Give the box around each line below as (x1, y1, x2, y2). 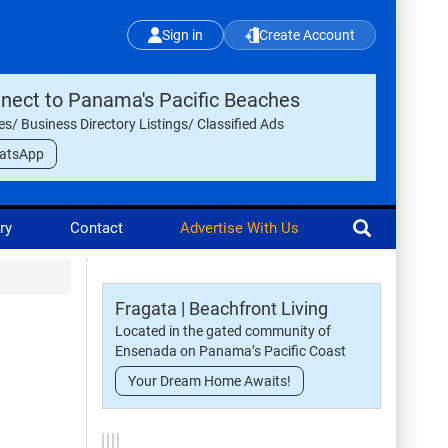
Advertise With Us (179, 219, 299, 237)
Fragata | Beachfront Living (115, 298, 328, 319)
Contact (69, 219, 123, 237)
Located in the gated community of (115, 323, 331, 339)
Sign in (162, 27, 203, 43)
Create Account (259, 27, 355, 43)
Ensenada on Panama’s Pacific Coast (115, 343, 346, 359)
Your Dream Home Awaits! (128, 373, 291, 389)
